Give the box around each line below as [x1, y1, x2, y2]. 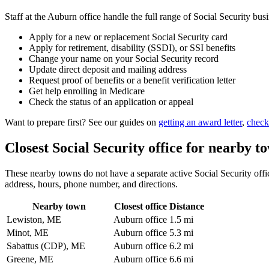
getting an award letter [159, 117, 242, 128]
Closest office [113, 201, 167, 211]
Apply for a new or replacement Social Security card [29, 32, 228, 43]
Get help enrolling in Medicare [29, 86, 145, 97]
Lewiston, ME [7, 214, 61, 225]
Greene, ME [7, 253, 53, 264]
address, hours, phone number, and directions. [5, 178, 178, 189]
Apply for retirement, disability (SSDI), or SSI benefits [29, 43, 235, 53]
